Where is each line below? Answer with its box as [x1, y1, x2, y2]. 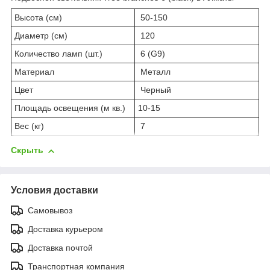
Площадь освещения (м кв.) [14, 103, 125, 113]
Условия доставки [11, 184, 98, 195]
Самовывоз [28, 205, 72, 215]
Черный [138, 85, 171, 95]
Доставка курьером [28, 224, 103, 234]
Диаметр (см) [14, 31, 67, 41]
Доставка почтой [28, 242, 93, 253]
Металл [138, 67, 171, 77]
